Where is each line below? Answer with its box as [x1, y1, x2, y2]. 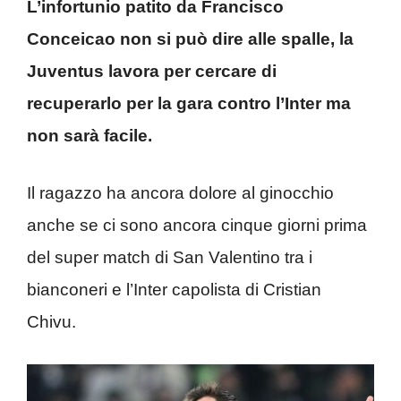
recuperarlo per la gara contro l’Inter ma [27, 93, 351, 113]
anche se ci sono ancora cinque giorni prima [27, 216, 367, 235]
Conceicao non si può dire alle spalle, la [27, 29, 354, 48]
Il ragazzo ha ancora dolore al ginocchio [27, 183, 334, 202]
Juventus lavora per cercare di [27, 61, 277, 81]
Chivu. [27, 312, 76, 331]
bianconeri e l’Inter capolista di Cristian [27, 280, 321, 299]
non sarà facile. [27, 125, 152, 145]
